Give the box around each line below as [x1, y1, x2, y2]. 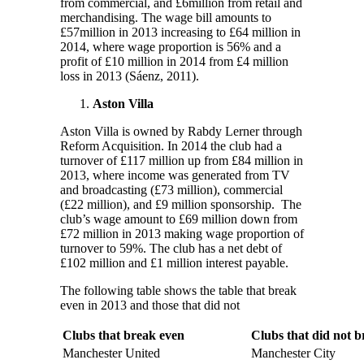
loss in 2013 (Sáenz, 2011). [60, 68, 199, 83]
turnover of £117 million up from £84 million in [60, 153, 303, 167]
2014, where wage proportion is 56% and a [60, 39, 281, 54]
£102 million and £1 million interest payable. [60, 255, 288, 270]
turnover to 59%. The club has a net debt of [60, 240, 282, 255]
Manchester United [63, 345, 160, 360]
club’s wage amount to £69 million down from [60, 211, 297, 226]
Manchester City [251, 345, 336, 360]
